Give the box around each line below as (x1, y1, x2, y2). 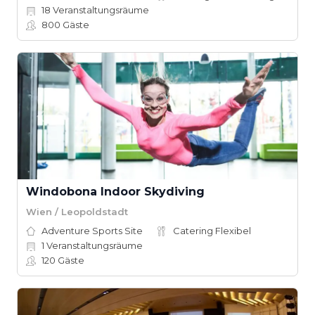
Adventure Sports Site (41, 225, 143, 236)
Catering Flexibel (173, 225, 251, 236)
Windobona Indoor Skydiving (26, 185, 205, 198)
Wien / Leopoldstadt (26, 205, 128, 217)
